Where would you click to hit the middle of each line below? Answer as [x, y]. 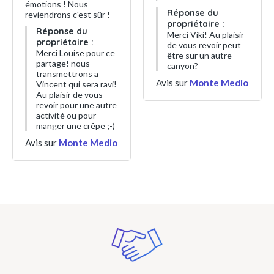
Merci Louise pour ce [76, 53]
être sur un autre [199, 55]
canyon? [183, 65]
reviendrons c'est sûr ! [68, 14]
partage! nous [63, 63]
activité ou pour [66, 115]
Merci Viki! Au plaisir [206, 34]
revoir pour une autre [76, 105]
